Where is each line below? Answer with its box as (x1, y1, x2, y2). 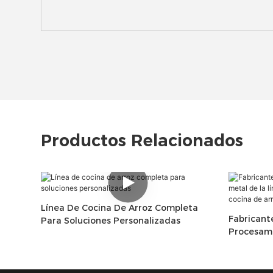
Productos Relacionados (41, 130, 243, 151)
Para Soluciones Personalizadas (41, 215, 180, 227)
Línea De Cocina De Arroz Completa (41, 202, 198, 214)
